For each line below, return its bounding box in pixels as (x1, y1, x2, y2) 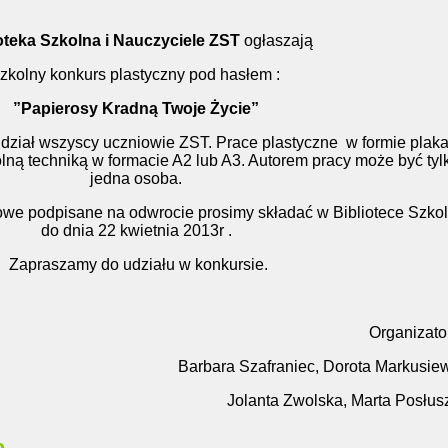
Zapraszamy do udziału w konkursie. (4, 255, 268, 273)
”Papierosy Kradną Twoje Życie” (13, 99, 259, 117)
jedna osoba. (90, 169, 182, 187)
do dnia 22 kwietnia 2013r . (40, 221, 232, 239)
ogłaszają (239, 31, 313, 49)
